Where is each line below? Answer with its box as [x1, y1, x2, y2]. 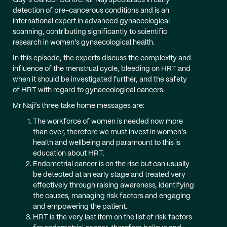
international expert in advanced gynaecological [13, 18, 170, 25]
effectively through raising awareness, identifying [33, 182, 194, 189]
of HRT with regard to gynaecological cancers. [13, 87, 165, 94]
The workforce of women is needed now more [33, 118, 183, 125]
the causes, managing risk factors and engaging [33, 193, 191, 200]
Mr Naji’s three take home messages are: [13, 102, 144, 109]
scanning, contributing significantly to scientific [13, 28, 167, 35]
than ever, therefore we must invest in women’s [33, 129, 186, 136]
